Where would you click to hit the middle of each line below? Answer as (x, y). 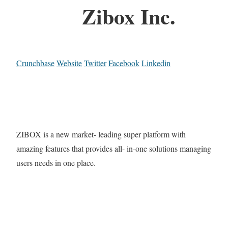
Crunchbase (35, 63)
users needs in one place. (56, 163)
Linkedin (156, 63)
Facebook (124, 63)
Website (69, 63)
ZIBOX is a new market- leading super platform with (101, 134)
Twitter (95, 63)
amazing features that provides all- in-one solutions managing (114, 149)
